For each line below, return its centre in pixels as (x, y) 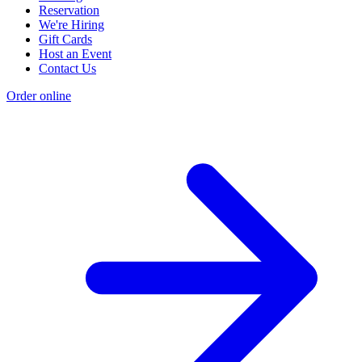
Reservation (69, 11)
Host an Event (75, 54)
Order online (39, 96)
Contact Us (67, 69)
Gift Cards (65, 40)
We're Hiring (72, 25)
